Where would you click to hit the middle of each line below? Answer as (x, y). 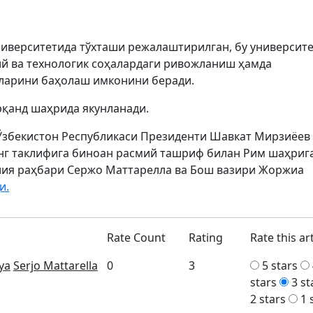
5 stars (280, 265)
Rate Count (137, 238)
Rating (206, 238)
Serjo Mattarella (55, 265)
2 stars (268, 299)
